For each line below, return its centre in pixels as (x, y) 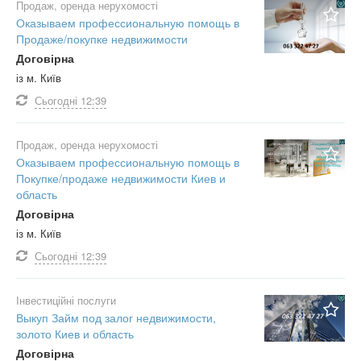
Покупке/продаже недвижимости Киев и (121, 178)
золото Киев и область (75, 334)
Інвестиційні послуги (66, 300)
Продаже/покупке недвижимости (102, 39)
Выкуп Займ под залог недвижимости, (116, 317)
